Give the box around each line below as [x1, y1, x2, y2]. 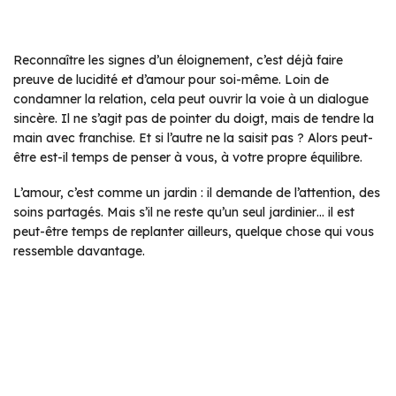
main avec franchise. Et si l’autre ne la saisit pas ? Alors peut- [13, 130, 373, 147]
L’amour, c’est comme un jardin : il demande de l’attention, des [13, 185, 380, 202]
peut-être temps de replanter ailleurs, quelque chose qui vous [13, 224, 374, 240]
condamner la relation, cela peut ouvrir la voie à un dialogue [13, 91, 369, 108]
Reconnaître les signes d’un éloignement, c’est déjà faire [13, 52, 343, 69]
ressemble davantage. [13, 243, 145, 260]
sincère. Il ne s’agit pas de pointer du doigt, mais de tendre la [13, 110, 374, 127]
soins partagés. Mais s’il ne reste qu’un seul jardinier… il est [13, 204, 354, 221]
